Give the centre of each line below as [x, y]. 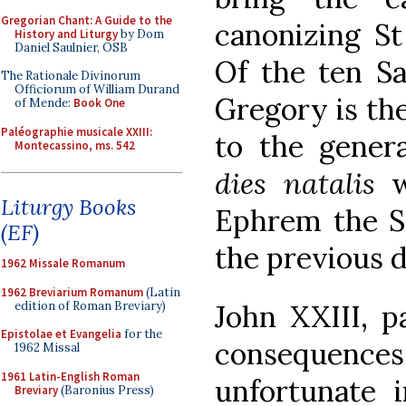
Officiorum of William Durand [97, 89]
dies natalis [295, 183]
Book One [99, 103]
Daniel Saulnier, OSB [71, 47]
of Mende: [44, 103]
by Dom [141, 34]
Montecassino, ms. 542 [75, 145]
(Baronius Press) [106, 390]
